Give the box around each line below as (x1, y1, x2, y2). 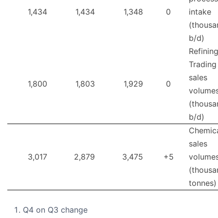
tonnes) (189, 178, 217, 188)
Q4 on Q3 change (23, 205, 88, 215)
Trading (189, 59, 217, 70)
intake (189, 7, 211, 17)
